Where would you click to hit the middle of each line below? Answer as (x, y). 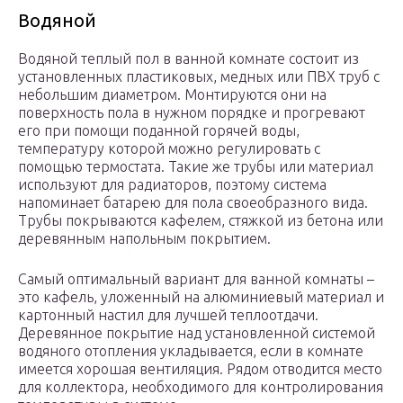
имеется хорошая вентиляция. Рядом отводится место (200, 369)
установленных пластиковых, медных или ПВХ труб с (199, 77)
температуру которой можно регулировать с (169, 149)
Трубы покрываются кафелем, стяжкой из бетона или (201, 221)
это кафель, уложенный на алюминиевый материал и (201, 297)
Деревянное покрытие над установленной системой (197, 333)
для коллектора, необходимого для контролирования (201, 387)
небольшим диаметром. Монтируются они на (172, 95)
